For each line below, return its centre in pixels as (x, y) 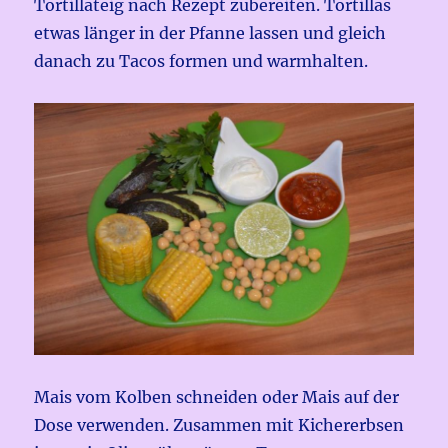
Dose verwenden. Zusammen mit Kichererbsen (219, 424)
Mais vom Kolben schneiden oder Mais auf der (217, 396)
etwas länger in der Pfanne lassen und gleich (210, 32)
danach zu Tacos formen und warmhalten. (201, 60)
